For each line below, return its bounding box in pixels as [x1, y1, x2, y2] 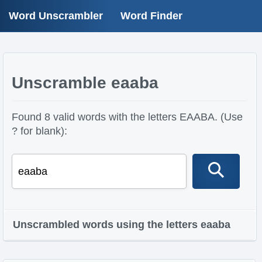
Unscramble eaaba [11, 74, 158, 92]
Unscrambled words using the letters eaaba [13, 219, 230, 230]
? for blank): [11, 125, 67, 137]
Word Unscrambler [9, 10, 103, 22]
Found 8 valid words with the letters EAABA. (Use [11, 111, 243, 123]
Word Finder [120, 10, 182, 22]
